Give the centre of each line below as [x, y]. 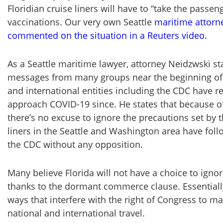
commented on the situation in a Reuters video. [107, 35]
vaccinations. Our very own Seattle [81, 22]
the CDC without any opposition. [75, 144]
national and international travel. [76, 213]
